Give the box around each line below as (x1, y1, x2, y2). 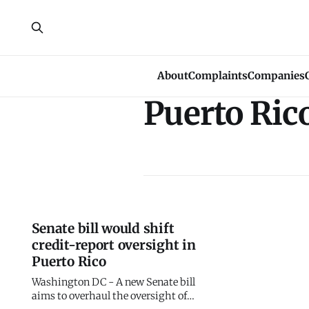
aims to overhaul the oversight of (32, 290, 188, 302)
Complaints (188, 69, 248, 82)
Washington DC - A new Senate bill (32, 276, 196, 288)
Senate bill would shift (32, 220, 175, 237)
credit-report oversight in (32, 237, 196, 253)
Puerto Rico (32, 253, 106, 270)
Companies (248, 69, 305, 82)
